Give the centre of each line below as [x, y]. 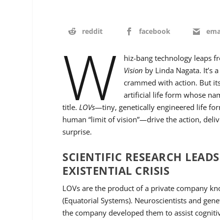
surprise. [77, 132]
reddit [93, 31]
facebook [154, 31]
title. [71, 107]
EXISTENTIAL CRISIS [116, 171]
